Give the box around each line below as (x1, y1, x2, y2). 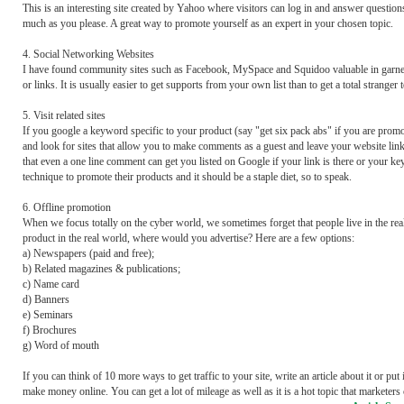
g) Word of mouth (23, 339, 99, 352)
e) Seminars (23, 308, 73, 321)
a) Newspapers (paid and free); (23, 247, 154, 260)
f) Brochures (23, 324, 77, 336)
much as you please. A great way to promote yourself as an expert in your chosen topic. (23, 17, 393, 30)
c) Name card (23, 278, 79, 290)
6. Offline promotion (23, 201, 111, 214)
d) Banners (23, 293, 69, 306)
